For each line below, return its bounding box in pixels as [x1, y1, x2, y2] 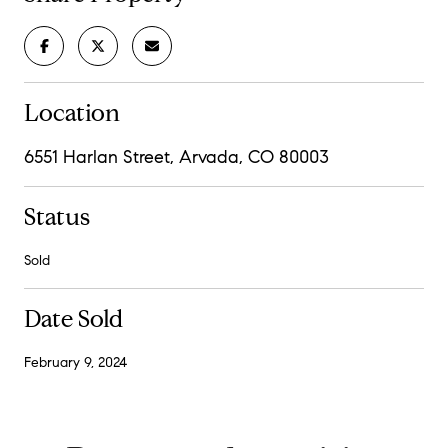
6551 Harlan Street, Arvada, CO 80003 [24, 145, 329, 168]
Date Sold [24, 303, 123, 334]
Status [24, 201, 90, 232]
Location [24, 97, 120, 128]
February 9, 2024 [24, 353, 127, 371]
